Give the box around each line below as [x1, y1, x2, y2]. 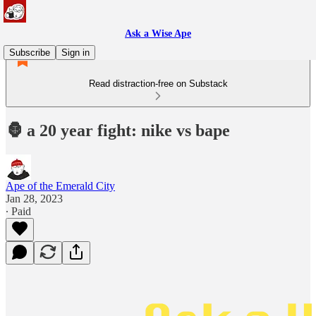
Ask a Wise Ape [125, 28, 191, 39]
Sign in [61, 47, 90, 58]
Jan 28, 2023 [6, 192, 63, 205]
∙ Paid [6, 205, 31, 217]
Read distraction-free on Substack [88, 78, 228, 89]
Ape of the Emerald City [6, 179, 115, 192]
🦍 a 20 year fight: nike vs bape [6, 121, 230, 140]
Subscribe [9, 47, 50, 58]
